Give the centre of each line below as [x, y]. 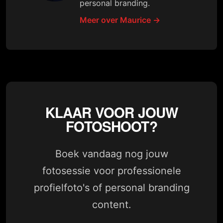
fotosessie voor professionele [111, 171]
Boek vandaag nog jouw [111, 154]
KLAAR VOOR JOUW [111, 112]
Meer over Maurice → [120, 20]
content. [111, 205]
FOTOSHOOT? [111, 126]
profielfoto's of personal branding [111, 188]
